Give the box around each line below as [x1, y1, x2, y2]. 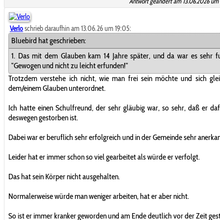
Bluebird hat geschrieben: [11, 35, 86, 45]
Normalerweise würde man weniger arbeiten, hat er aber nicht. [8, 191, 189, 201]
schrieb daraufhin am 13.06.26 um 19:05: [23, 24, 131, 33]
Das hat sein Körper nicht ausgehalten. [8, 171, 120, 181]
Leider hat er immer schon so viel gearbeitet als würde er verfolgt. [8, 152, 200, 162]
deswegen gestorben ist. [8, 112, 78, 122]
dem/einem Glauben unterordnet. [8, 83, 106, 93]
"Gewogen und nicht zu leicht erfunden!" [11, 60, 128, 70]
